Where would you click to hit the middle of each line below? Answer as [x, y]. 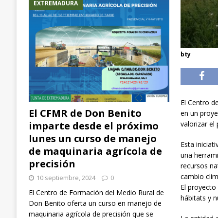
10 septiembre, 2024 [66, 177]
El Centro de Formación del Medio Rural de [96, 192]
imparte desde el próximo [93, 126]
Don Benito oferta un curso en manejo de [95, 203]
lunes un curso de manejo [92, 138]
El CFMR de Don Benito [85, 113]
